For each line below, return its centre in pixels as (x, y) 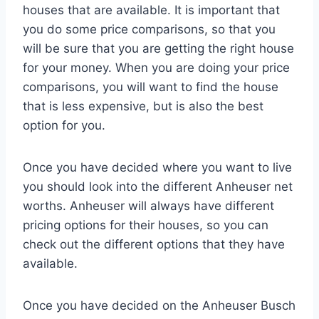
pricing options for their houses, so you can (146, 225)
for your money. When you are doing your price (156, 67)
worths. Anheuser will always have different (148, 205)
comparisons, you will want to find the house (151, 87)
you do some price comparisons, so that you (149, 29)
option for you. (64, 125)
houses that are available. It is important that (151, 10)
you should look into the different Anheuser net (158, 186)
